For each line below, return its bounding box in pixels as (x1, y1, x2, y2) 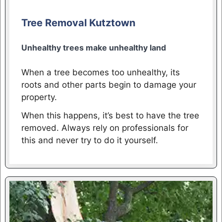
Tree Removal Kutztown (21, 16, 135, 29)
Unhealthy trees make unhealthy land (21, 42, 166, 53)
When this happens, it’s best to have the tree (21, 110, 199, 120)
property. (21, 92, 57, 103)
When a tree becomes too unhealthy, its (21, 67, 180, 78)
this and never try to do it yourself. (21, 135, 158, 145)
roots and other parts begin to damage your (21, 80, 196, 90)
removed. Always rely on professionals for (21, 122, 188, 133)
